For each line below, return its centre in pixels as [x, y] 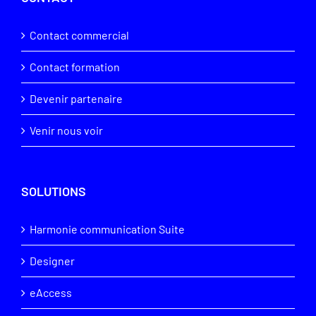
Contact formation [75, 67]
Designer [52, 261]
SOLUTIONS [54, 192]
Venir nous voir [66, 130]
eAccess [51, 293]
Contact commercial [79, 35]
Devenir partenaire [76, 99]
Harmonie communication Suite [107, 229]
